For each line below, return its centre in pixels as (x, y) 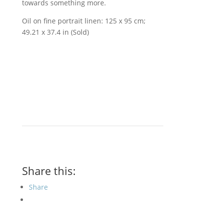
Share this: (49, 171)
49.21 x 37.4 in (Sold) (55, 32)
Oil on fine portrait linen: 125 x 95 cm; (84, 21)
